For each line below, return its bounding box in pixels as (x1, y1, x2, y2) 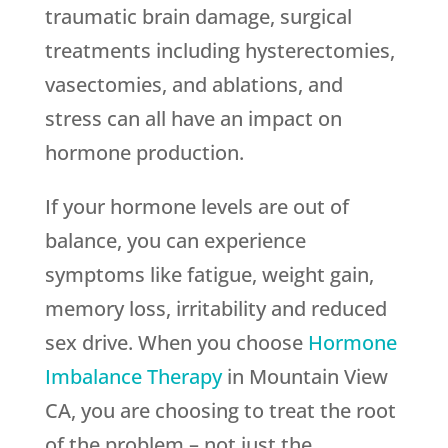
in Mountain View (221, 363, 388, 391)
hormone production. (44, 139, 244, 167)
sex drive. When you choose (44, 329, 308, 357)
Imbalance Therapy (44, 363, 222, 391)
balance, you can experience (44, 227, 306, 255)
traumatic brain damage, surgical (44, 3, 352, 31)
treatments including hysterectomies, (44, 37, 395, 65)
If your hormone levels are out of (44, 193, 349, 221)
